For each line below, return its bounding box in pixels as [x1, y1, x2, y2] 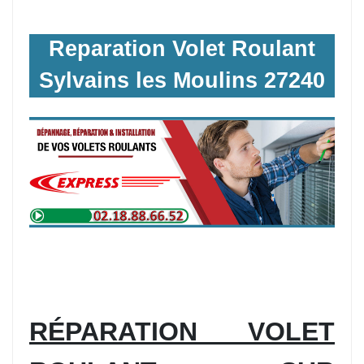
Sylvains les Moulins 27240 [39, 67, 325, 93]
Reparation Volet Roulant [49, 36, 315, 61]
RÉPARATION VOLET [29, 317, 335, 347]
